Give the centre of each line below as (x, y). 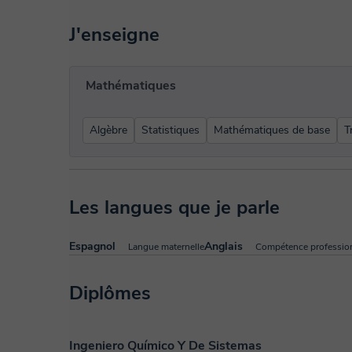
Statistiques (170, 130)
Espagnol (92, 246)
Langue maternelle (166, 247)
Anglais (224, 246)
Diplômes (110, 293)
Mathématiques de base (272, 130)
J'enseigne (114, 35)
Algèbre (108, 130)
